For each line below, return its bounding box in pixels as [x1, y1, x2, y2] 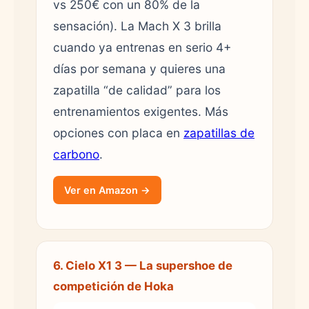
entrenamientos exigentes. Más [53, 103, 228, 119]
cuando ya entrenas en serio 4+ [53, 39, 231, 54]
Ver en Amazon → [64, 183, 150, 196]
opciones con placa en [53, 125, 183, 140]
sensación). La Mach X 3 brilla [53, 18, 221, 33]
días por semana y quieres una [53, 61, 226, 76]
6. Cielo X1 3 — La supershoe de [53, 258, 232, 272]
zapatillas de [183, 125, 255, 140]
